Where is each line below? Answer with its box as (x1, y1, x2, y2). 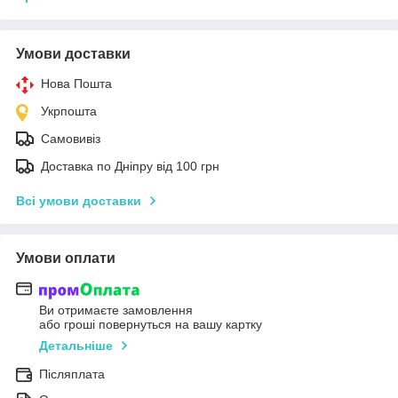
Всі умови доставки (16, 194, 141, 209)
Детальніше (39, 338, 113, 353)
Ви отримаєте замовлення (39, 302, 193, 317)
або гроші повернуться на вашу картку (39, 316, 262, 331)
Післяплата (39, 366, 105, 381)
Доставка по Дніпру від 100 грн (41, 159, 219, 174)
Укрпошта (41, 104, 97, 119)
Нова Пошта (41, 76, 112, 92)
